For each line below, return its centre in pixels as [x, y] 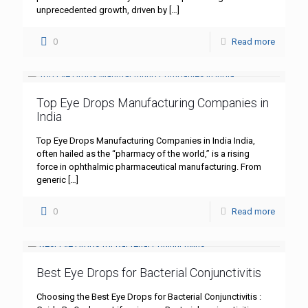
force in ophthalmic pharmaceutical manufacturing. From [149, 167]
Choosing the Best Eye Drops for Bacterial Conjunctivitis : [149, 297]
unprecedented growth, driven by [102, 10]
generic [51, 180]
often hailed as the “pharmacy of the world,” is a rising [143, 154]
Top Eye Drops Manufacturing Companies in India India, [146, 141]
